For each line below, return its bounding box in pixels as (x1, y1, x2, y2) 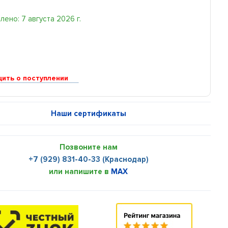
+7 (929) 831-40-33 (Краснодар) (28, 154, 149, 164)
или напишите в (49, 166, 111, 176)
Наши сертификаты (50, 108, 126, 118)
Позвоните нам (59, 142, 118, 152)
